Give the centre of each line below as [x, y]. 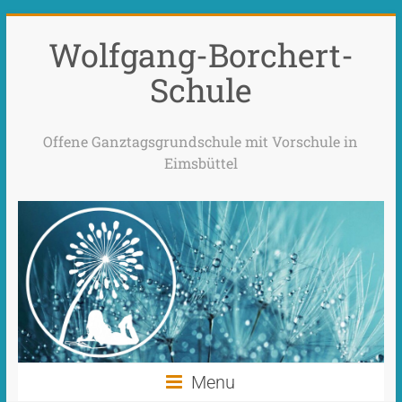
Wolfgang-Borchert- [201, 55]
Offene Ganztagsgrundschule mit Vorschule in [201, 141]
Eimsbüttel [201, 163]
